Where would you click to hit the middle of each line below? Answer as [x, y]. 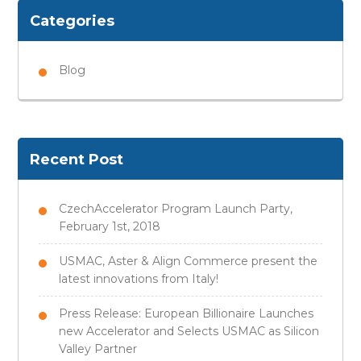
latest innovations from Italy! [139, 278]
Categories [73, 21]
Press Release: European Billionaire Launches [187, 313]
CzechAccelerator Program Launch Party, [176, 208]
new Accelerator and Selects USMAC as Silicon [189, 331]
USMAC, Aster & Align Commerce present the [189, 261]
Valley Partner [98, 349]
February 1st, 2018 [110, 226]
